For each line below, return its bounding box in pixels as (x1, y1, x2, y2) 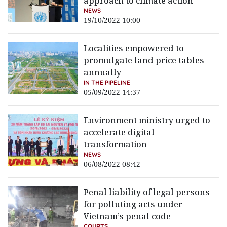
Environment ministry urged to (84, 115, 211, 126)
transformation (84, 139, 147, 150)
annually (84, 67, 122, 79)
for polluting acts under (84, 199, 183, 210)
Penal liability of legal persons (84, 186, 210, 198)
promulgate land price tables (84, 55, 205, 66)
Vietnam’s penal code (84, 211, 171, 222)
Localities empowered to (84, 43, 184, 54)
